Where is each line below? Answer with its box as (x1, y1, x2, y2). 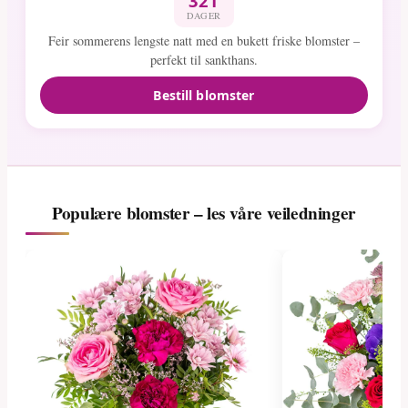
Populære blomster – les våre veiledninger (52, 200, 356, 227)
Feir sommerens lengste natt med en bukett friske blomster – (48, 31, 360, 49)
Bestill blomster (153, 86, 255, 104)
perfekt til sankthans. (150, 50, 258, 68)
